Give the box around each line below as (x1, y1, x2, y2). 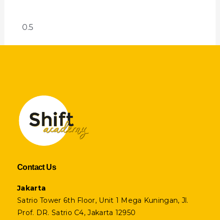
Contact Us (17, 163, 56, 172)
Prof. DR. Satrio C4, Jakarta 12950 (17, 208, 136, 218)
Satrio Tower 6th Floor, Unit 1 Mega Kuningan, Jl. (17, 196, 189, 205)
